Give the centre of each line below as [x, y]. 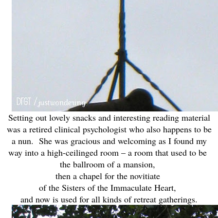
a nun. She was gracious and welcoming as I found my [109, 140]
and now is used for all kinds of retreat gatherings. [109, 199]
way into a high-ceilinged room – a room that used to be [109, 152]
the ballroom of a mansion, [109, 164]
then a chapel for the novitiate [109, 175]
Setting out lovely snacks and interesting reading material [109, 117]
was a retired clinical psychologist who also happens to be [109, 129]
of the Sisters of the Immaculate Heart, [109, 187]
